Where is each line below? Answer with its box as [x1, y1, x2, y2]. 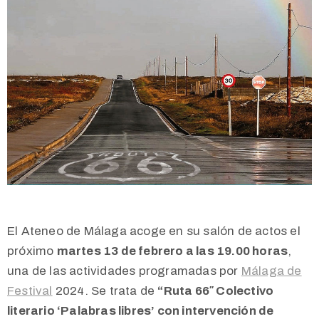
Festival [7, 284, 53, 298]
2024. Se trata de [52, 284, 158, 298]
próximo [7, 244, 57, 258]
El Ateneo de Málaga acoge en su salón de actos [7, 224, 288, 239]
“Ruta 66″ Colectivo [157, 284, 274, 298]
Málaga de [241, 264, 302, 278]
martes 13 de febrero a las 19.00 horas [56, 244, 288, 258]
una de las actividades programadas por [7, 264, 241, 278]
